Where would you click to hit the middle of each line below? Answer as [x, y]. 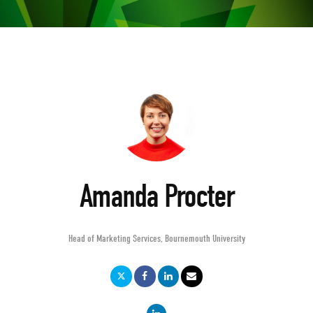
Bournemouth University [205, 239]
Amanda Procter [156, 197]
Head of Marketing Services [114, 239]
